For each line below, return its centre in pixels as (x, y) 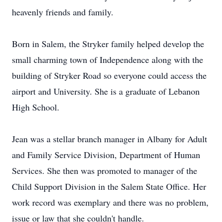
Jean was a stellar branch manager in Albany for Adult (110, 139)
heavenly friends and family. (63, 12)
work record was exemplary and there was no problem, (110, 202)
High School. (36, 107)
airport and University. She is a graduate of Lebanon (106, 91)
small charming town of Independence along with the (108, 59)
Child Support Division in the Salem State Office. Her (109, 186)
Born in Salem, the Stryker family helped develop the (108, 44)
